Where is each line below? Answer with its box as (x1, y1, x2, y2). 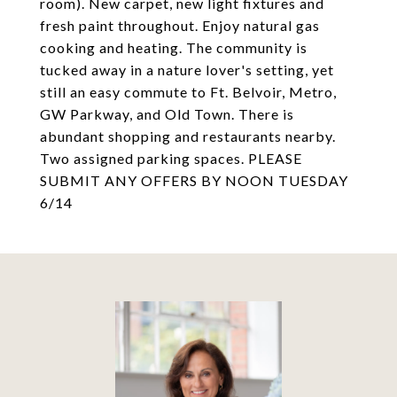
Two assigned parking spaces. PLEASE (40, 150, 302, 167)
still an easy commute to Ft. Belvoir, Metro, (40, 83, 337, 100)
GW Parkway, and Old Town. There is (40, 105, 294, 122)
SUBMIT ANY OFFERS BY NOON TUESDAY (40, 172, 348, 189)
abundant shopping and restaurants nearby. (40, 128, 336, 144)
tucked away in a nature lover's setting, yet (40, 61, 334, 78)
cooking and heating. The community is (40, 39, 307, 56)
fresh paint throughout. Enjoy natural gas (40, 17, 320, 34)
